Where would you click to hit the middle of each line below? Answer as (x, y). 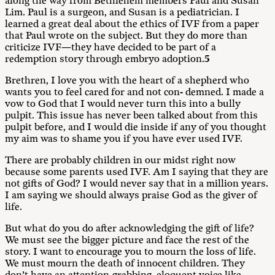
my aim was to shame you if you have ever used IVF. (124, 139)
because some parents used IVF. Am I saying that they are (137, 172)
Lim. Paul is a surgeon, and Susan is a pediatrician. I (122, 13)
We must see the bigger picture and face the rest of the (127, 240)
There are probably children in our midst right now (120, 161)
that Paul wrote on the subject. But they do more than (126, 36)
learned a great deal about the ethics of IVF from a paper (132, 24)
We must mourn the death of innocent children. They (125, 264)
